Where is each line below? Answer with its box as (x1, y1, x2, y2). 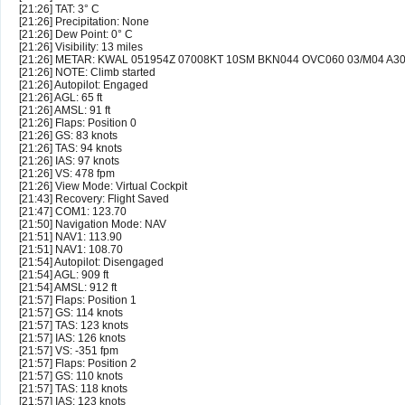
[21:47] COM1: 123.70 (19, 205, 127, 219)
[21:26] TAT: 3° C (19, 3, 99, 16)
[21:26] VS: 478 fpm (19, 167, 115, 181)
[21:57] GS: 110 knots (19, 370, 123, 383)
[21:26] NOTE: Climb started (19, 66, 155, 80)
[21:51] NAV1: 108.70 (19, 243, 123, 257)
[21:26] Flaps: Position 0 (19, 117, 137, 130)
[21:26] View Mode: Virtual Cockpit (19, 180, 187, 193)
